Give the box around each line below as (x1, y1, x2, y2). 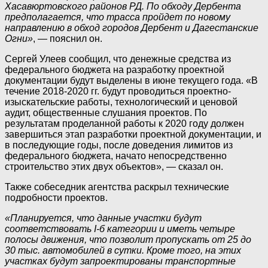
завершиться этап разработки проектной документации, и (5, 129, 261, 140)
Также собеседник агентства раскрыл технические (5, 182, 229, 193)
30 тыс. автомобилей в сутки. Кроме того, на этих (5, 245, 241, 256)
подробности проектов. (5, 193, 108, 203)
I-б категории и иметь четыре (94, 224, 235, 234)
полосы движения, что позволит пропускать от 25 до (5, 234, 251, 245)
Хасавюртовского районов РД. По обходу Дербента (5, 1, 241, 12)
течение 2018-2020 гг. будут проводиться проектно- (5, 86, 231, 97)
